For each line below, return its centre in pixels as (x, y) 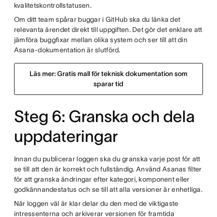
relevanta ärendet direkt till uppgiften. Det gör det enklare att (108, 30)
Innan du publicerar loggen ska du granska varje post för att (107, 159)
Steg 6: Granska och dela (104, 116)
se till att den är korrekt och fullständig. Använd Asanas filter (108, 169)
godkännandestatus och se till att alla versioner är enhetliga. (108, 189)
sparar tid (108, 84)
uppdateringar (66, 136)
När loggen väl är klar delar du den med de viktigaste (96, 203)
